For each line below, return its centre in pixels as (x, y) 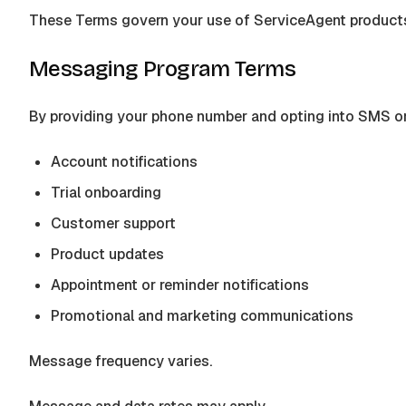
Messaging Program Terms (163, 69)
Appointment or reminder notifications (180, 285)
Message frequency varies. (121, 361)
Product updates (107, 254)
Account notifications (124, 162)
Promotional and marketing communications (202, 316)
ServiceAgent (300, 20)
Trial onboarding (106, 193)
